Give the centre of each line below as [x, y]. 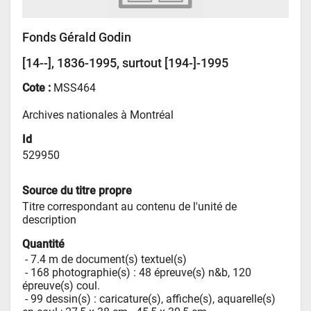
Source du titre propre [77, 190]
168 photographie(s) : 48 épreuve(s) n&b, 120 [141, 273]
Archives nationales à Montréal [98, 115]
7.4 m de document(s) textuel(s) [109, 260]
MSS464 [75, 88]
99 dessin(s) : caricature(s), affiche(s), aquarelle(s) [153, 299]
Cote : [38, 88]
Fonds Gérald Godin [77, 37]
